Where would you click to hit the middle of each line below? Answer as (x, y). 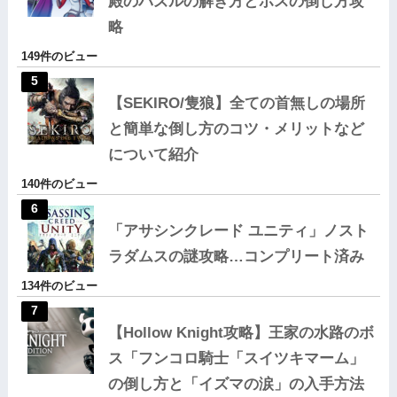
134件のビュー (59, 286)
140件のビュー (59, 184)
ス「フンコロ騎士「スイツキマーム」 (236, 359)
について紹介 (153, 155)
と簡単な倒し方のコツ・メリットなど (236, 129)
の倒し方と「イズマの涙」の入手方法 (236, 385)
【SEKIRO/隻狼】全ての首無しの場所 (236, 104)
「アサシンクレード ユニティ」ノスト (238, 231)
